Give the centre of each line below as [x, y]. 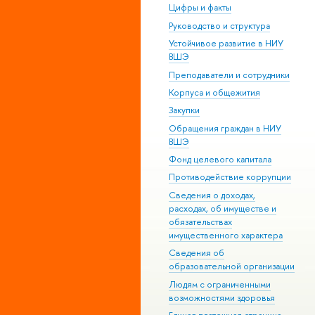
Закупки [184, 110]
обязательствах [200, 221]
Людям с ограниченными [220, 284]
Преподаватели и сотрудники [229, 75]
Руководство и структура [219, 25]
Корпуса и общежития [214, 92]
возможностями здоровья [222, 297]
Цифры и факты [200, 8]
